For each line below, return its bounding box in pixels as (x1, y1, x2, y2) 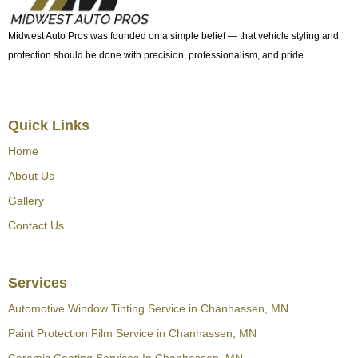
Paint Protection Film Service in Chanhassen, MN (8, 327, 257, 340)
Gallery (8, 194, 44, 208)
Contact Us (8, 219, 64, 233)
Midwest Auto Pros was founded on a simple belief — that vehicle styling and (8, 30, 339, 42)
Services (8, 275, 67, 292)
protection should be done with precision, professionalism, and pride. (8, 50, 306, 62)
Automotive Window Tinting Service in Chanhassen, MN (8, 302, 288, 316)
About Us (8, 169, 54, 183)
